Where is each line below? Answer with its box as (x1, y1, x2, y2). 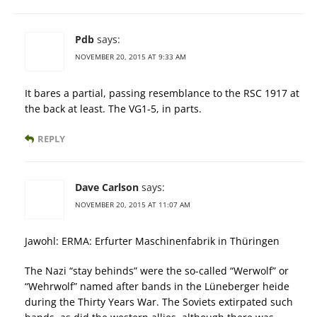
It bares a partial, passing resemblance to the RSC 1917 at (25, 86, 299, 100)
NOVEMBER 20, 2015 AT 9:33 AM (75, 51, 186, 62)
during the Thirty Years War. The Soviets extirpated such (25, 294, 293, 309)
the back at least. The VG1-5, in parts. (25, 101, 202, 115)
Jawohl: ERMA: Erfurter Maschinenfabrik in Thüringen (25, 234, 279, 248)
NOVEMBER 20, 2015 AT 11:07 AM (75, 199, 190, 209)
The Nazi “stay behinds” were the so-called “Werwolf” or (25, 263, 289, 277)
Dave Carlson (75, 180, 139, 194)
